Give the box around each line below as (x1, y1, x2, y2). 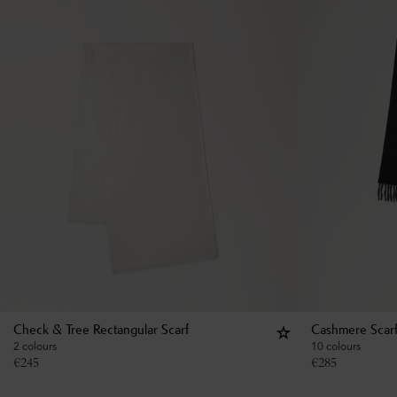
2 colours (13, 339, 57, 354)
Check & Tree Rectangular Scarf (13, 323, 189, 338)
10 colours (311, 339, 361, 354)
